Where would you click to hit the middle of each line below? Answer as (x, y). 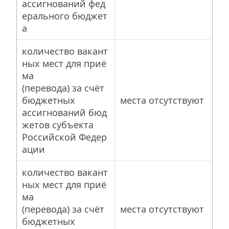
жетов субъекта (59, 125)
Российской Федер (64, 137)
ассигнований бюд (64, 112)
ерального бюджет (65, 16)
